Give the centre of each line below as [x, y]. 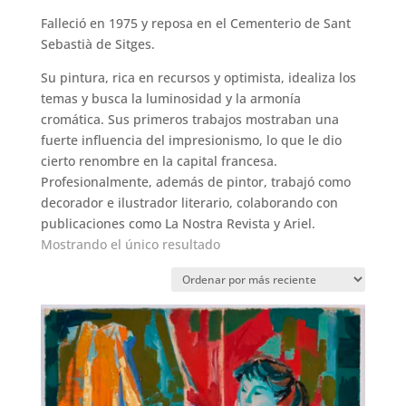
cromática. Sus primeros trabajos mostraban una [189, 120]
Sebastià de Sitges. [97, 44]
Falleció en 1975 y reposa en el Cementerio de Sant [195, 24]
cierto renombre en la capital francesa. [159, 161]
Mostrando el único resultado [130, 245]
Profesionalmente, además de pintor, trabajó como [195, 182]
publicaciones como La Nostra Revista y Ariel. [178, 224]
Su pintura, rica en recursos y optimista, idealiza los [198, 78]
